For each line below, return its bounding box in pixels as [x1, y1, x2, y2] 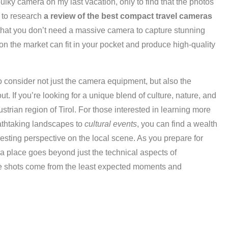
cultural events [84, 120, 137, 128]
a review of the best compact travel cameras [44, 12, 212, 20]
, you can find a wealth [137, 120, 217, 128]
